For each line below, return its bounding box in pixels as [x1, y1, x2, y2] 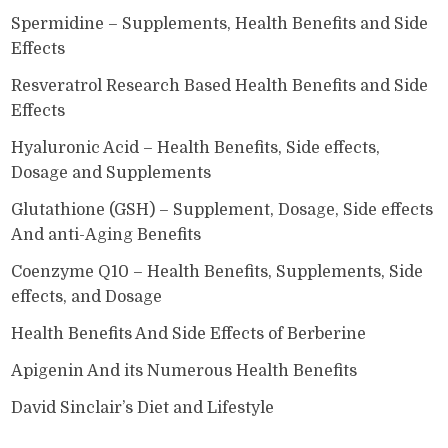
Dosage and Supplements [11, 163, 212, 182]
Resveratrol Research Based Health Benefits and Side [11, 76, 429, 95]
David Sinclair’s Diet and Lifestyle [11, 398, 275, 417]
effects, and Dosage [11, 287, 163, 306]
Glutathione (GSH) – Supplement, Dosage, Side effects [11, 200, 434, 219]
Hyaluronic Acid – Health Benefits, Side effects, [11, 138, 381, 157]
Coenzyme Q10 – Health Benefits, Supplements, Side [11, 262, 424, 281]
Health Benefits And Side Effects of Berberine [11, 324, 367, 343]
